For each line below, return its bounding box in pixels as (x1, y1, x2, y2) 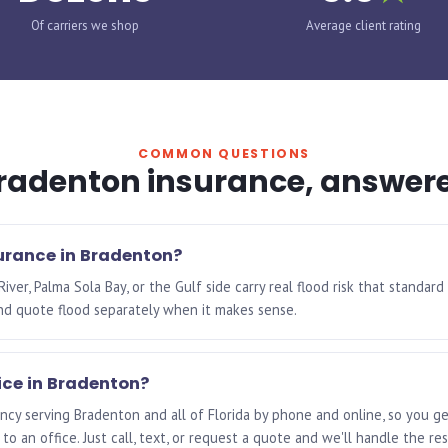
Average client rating (306, 17, 421, 34)
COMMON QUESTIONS (138, 145, 310, 162)
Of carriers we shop (30, 17, 139, 34)
